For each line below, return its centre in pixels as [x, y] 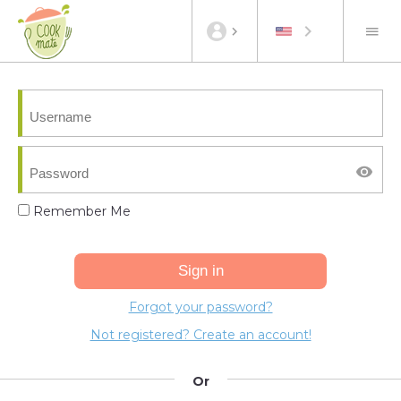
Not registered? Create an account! [200, 335]
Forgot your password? [200, 307]
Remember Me [80, 211]
